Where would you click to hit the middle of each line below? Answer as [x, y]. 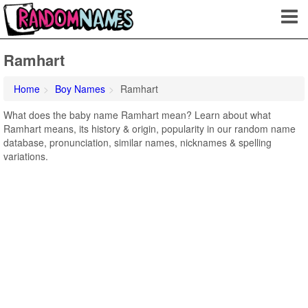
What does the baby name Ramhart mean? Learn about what [137, 115]
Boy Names [80, 89]
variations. [26, 156]
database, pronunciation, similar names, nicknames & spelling [137, 142]
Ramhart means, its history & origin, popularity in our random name [150, 129]
